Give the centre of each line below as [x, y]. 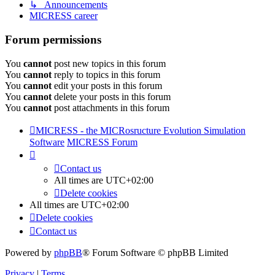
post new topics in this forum [109, 63]
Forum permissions [53, 40]
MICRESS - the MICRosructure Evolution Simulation [141, 130]
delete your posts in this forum [111, 96]
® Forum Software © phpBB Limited [155, 252]
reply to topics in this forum [106, 74]
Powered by [29, 252]
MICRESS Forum [102, 142]
